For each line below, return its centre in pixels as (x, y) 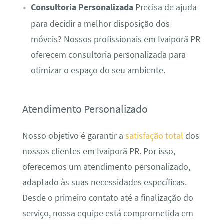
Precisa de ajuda (165, 7)
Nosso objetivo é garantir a (74, 136)
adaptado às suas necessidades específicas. (104, 182)
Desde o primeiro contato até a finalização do (108, 198)
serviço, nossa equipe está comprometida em (108, 213)
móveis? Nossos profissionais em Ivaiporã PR (115, 39)
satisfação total (154, 136)
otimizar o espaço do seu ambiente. (98, 70)
